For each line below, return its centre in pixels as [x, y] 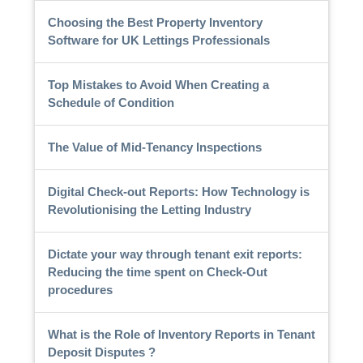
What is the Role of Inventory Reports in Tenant [181, 334]
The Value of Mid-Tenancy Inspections [154, 147]
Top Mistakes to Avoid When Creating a [158, 84]
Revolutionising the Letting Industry [149, 209]
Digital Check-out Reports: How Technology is [178, 191]
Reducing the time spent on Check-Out [157, 271]
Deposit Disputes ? [101, 352]
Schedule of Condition [111, 102]
